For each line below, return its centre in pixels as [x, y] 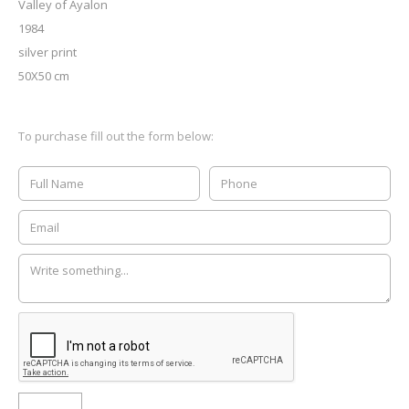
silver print [47, 52]
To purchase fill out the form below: [116, 136]
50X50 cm [44, 75]
